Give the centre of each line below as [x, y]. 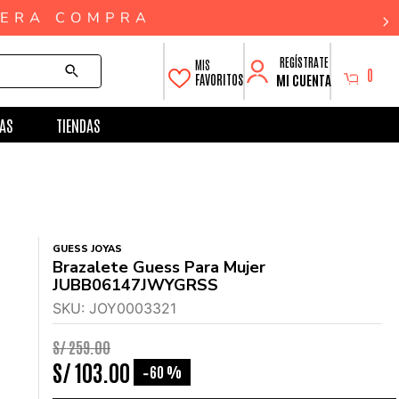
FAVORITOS [219, 80]
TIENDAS [78, 125]
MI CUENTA [304, 79]
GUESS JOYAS [88, 249]
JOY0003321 [133, 308]
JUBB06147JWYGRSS [136, 285]
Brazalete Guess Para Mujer [159, 267]
